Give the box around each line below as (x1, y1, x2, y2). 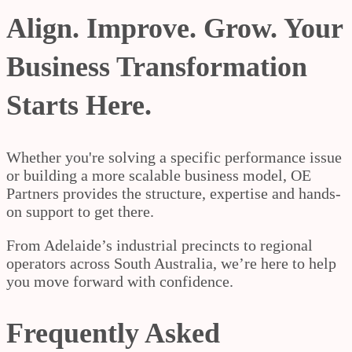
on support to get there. (6, 202, 154, 220)
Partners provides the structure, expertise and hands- (6, 184, 341, 202)
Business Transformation (6, 50, 307, 82)
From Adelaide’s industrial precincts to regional (6, 236, 313, 254)
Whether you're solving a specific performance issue (6, 148, 342, 166)
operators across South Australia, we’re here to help (6, 254, 336, 272)
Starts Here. (6, 89, 152, 121)
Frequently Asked (6, 317, 220, 349)
